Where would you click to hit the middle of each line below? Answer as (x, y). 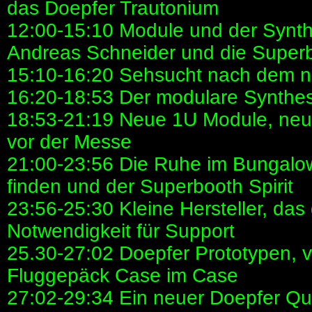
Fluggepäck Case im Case (123, 276)
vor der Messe (69, 142)
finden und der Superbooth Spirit (150, 187)
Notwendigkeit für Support (121, 231)
